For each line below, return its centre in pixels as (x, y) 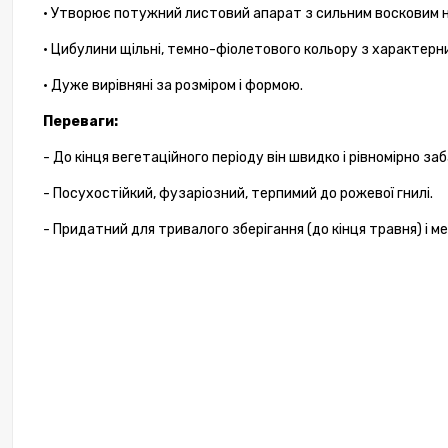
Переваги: (80, 122)
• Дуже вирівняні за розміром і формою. (173, 86)
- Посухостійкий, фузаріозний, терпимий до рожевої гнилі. (238, 194)
